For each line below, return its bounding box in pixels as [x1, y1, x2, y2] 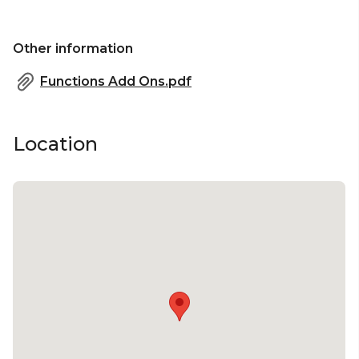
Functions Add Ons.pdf [40, 73, 192, 89]
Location [13, 131, 98, 155]
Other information [13, 40, 133, 56]
